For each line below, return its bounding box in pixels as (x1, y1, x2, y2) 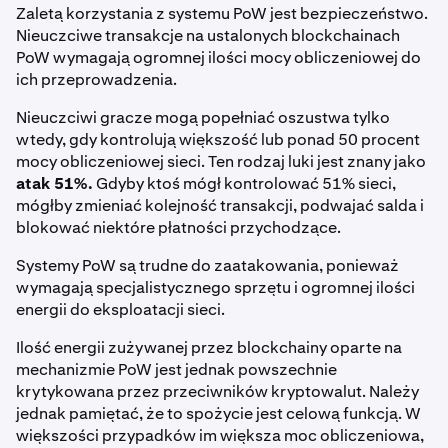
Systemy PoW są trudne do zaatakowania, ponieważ (16, 255, 399, 277)
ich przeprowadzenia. (16, 69, 177, 91)
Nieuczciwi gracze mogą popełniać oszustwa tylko (16, 107, 390, 129)
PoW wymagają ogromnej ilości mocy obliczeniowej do (16, 47, 421, 69)
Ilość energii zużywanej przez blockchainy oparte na (16, 337, 402, 359)
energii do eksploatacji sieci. (16, 299, 225, 321)
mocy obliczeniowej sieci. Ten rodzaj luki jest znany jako (16, 151, 426, 173)
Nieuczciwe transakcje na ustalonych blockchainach (16, 25, 400, 47)
